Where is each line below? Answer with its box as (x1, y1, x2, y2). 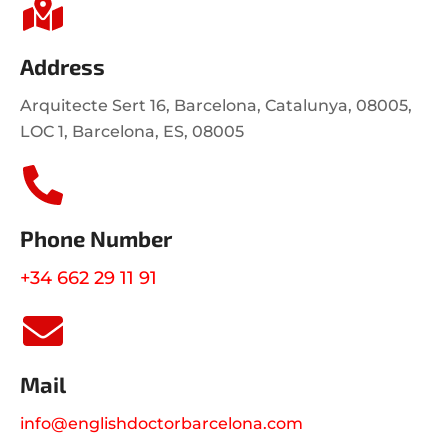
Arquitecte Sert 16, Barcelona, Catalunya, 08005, (20, 96, 412, 115)
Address (20, 53, 105, 79)
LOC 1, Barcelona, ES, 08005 (20, 122, 244, 141)
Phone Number (20, 225, 172, 251)
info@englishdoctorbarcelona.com (20, 414, 303, 433)
